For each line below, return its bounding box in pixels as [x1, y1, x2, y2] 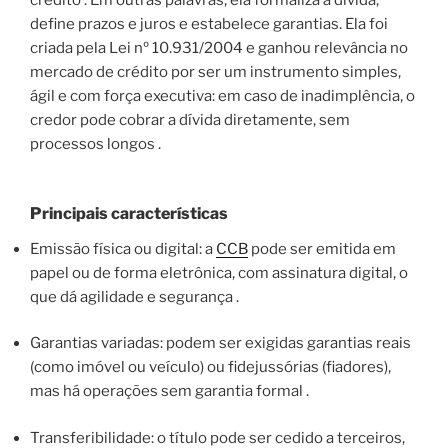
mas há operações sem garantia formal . [30, 382, 309, 401]
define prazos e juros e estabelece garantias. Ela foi [30, 15, 388, 34]
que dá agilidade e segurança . [30, 287, 239, 306]
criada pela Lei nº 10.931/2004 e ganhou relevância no [30, 39, 408, 58]
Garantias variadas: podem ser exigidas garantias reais [30, 334, 411, 353]
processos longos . [30, 135, 161, 154]
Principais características [30, 203, 228, 223]
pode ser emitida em [248, 239, 396, 258]
